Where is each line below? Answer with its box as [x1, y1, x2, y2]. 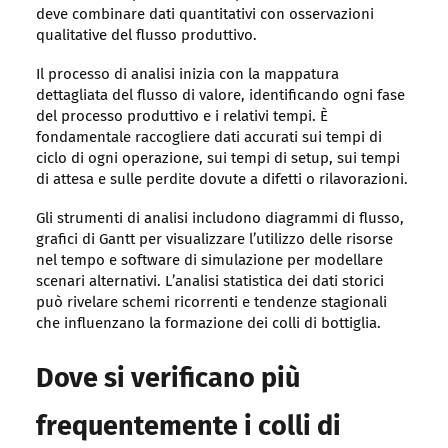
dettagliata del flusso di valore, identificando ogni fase [35, 88, 405, 104]
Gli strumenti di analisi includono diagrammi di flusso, [35, 211, 404, 227]
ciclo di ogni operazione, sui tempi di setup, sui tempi [35, 151, 400, 167]
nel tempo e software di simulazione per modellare [35, 253, 383, 269]
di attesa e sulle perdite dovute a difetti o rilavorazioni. [35, 172, 408, 188]
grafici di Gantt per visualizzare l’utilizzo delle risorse [35, 232, 393, 248]
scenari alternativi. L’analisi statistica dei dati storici [35, 274, 384, 290]
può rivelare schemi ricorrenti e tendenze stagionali [35, 295, 387, 311]
